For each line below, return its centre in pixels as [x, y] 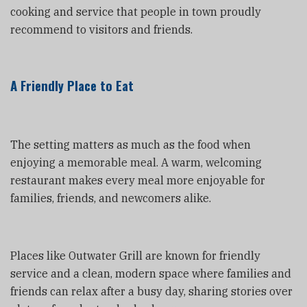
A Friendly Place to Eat [72, 85]
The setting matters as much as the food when [131, 144]
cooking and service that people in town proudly [136, 11]
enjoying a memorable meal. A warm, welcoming [136, 162]
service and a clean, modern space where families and [151, 273]
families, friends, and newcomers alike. [111, 198]
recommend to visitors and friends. [101, 29]
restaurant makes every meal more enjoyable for [138, 180]
